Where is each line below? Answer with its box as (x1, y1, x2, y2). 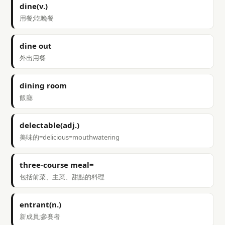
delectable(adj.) (20, 120, 79, 130)
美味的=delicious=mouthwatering (20, 133, 120, 142)
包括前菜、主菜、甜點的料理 (20, 172, 104, 181)
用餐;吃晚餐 (20, 14, 54, 23)
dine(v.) (20, 1, 48, 11)
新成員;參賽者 (20, 212, 60, 221)
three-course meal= (20, 160, 94, 170)
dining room (20, 80, 67, 90)
